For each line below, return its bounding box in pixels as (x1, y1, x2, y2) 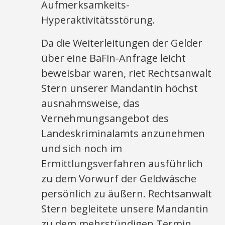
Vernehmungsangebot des (41, 111, 169, 125)
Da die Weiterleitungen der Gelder (41, 36, 203, 50)
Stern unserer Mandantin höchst (41, 81, 198, 95)
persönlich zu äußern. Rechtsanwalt (41, 187, 212, 200)
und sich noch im (41, 142, 123, 155)
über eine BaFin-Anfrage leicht (41, 51, 186, 65)
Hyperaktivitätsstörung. (41, 13, 156, 27)
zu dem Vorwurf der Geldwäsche (41, 172, 197, 185)
